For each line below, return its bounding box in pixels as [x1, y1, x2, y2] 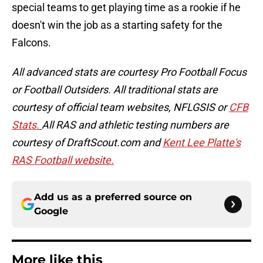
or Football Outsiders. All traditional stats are [12, 83, 218, 96]
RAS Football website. [12, 154, 114, 167]
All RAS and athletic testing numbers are [42, 119, 229, 131]
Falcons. [12, 36, 51, 49]
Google [34, 205, 68, 217]
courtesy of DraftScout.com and [12, 136, 160, 149]
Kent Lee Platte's [163, 136, 241, 149]
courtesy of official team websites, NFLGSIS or [12, 101, 227, 114]
